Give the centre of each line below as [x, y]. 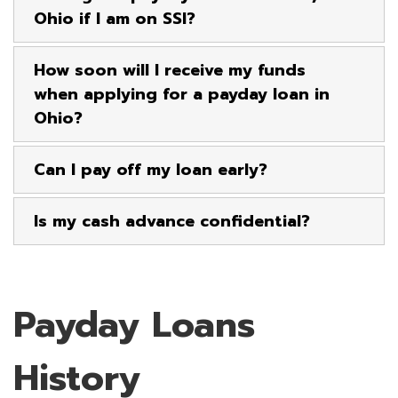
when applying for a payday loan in [182, 94]
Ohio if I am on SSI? [115, 19]
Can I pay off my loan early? [151, 170]
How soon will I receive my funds [170, 70]
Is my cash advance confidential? [172, 221]
